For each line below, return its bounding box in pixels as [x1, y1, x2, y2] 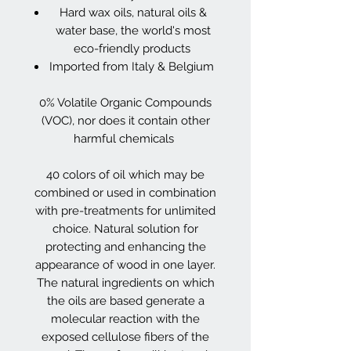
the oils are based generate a [46, 293, 204, 308]
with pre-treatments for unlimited [35, 203, 215, 218]
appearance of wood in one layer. [35, 257, 215, 272]
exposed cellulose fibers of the [42, 329, 209, 344]
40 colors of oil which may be [46, 167, 204, 182]
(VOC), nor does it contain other [41, 113, 210, 128]
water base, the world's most [56, 23, 211, 38]
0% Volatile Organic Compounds [39, 95, 212, 110]
